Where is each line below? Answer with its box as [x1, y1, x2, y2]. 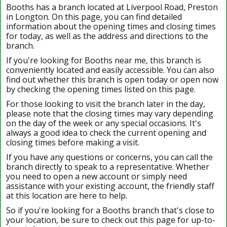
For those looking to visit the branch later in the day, [6, 98, 205, 109]
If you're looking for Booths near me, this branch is [6, 54, 201, 66]
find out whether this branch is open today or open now [6, 73, 218, 85]
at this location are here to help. [6, 190, 127, 201]
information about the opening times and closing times [6, 20, 216, 32]
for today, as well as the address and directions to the [6, 30, 208, 42]
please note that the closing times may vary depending [6, 107, 213, 119]
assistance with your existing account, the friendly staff [6, 180, 214, 192]
